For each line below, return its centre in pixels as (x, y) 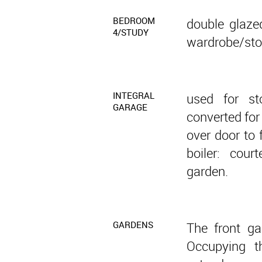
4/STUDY (131, 32)
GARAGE (130, 107)
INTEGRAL (134, 95)
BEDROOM (134, 20)
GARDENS (133, 225)
